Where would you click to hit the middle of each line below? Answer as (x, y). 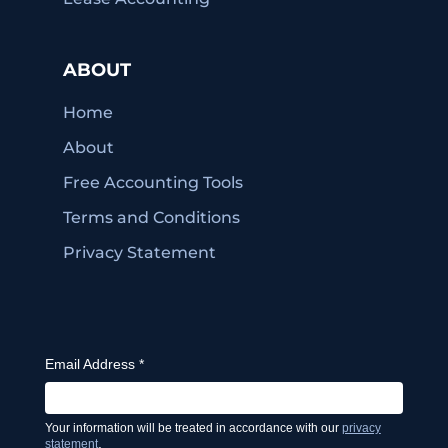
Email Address (91, 364)
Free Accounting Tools (152, 182)
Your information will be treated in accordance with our (193, 428)
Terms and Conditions (151, 217)
